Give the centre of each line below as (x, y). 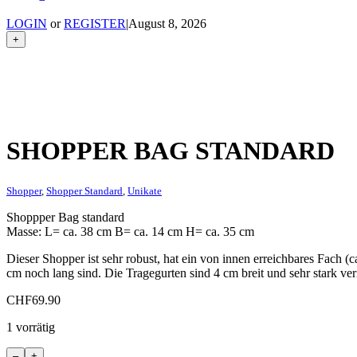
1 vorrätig (31, 327)
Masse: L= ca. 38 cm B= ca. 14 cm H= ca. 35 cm (130, 231)
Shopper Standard (84, 190)
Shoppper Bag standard (65, 217)
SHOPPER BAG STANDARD (171, 151)
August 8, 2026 (167, 24)
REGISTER (95, 24)
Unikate (145, 190)
